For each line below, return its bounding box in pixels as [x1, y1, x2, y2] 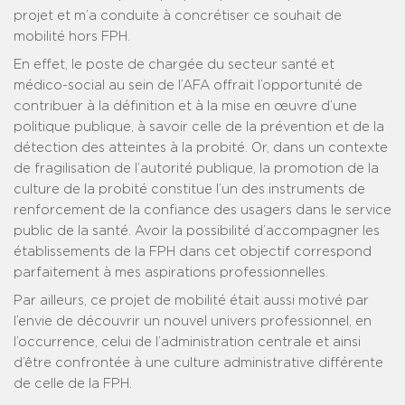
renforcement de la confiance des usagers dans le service [14, 203, 391, 218]
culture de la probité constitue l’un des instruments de [14, 183, 365, 197]
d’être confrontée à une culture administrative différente [14, 356, 383, 371]
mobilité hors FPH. [14, 30, 130, 44]
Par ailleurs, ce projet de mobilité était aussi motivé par [14, 294, 369, 308]
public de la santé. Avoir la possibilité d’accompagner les [14, 224, 380, 239]
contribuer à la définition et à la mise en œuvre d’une [14, 99, 357, 114]
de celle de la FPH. [14, 377, 132, 391]
